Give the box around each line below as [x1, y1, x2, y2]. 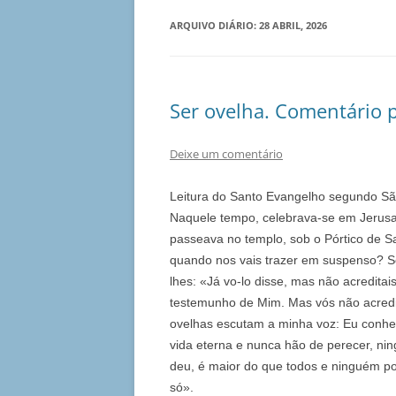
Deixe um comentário [170, 146, 283, 163]
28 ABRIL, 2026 [259, 19, 327, 33]
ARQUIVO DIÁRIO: [170, 19, 259, 33]
